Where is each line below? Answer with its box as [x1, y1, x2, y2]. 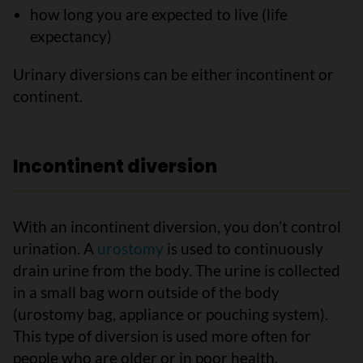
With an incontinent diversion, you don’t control [13, 217, 341, 236]
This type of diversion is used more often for [13, 327, 311, 345]
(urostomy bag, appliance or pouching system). [13, 305, 328, 323]
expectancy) [29, 27, 112, 45]
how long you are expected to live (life [29, 5, 288, 23]
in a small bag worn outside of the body [13, 283, 280, 301]
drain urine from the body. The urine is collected [13, 261, 340, 280]
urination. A [13, 239, 97, 258]
